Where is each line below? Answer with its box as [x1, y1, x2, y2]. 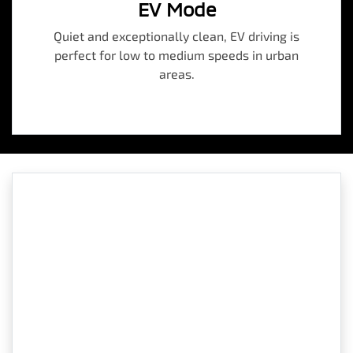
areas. [158, 66, 195, 82]
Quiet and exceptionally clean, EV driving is [54, 28, 299, 44]
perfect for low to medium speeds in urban [54, 47, 299, 63]
